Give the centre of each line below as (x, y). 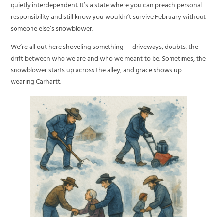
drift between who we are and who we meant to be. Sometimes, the (108, 60)
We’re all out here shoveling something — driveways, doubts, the (105, 48)
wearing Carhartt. (36, 83)
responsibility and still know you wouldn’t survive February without (108, 17)
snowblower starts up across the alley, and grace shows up (96, 71)
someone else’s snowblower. (52, 29)
